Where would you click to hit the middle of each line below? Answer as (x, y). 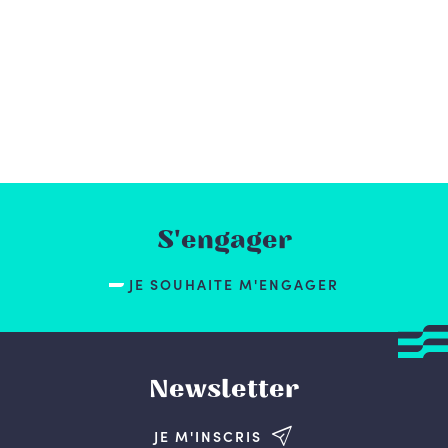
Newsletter (224, 389)
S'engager (224, 240)
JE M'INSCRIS (208, 435)
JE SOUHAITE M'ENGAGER (234, 284)
